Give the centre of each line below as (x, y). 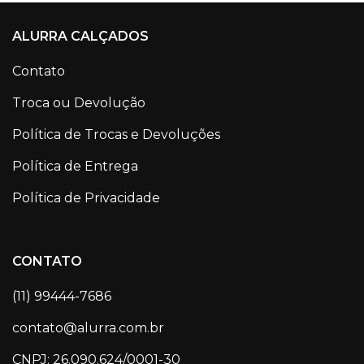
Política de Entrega (75, 166)
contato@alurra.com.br (88, 327)
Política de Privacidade (86, 197)
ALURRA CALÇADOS (80, 36)
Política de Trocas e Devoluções (116, 134)
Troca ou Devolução (79, 102)
